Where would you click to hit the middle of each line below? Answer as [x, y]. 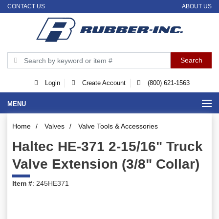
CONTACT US [26, 6]
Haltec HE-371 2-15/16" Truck [108, 147]
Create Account [103, 83]
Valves [55, 126]
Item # [22, 184]
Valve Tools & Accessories [118, 126]
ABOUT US [197, 6]
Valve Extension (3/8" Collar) [106, 164]
